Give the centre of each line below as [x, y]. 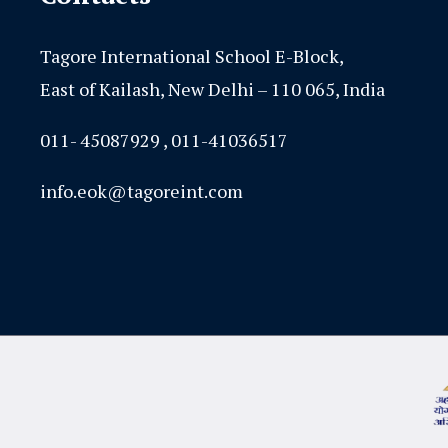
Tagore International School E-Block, [192, 55]
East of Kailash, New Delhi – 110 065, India [212, 88]
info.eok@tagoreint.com [141, 190]
